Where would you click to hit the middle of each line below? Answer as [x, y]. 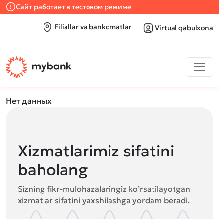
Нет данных [29, 101]
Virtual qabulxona [184, 28]
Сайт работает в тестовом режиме [73, 7]
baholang [53, 170]
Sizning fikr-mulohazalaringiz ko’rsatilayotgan [104, 189]
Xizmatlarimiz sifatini [96, 151]
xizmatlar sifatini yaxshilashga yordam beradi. [104, 200]
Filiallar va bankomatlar [93, 27]
